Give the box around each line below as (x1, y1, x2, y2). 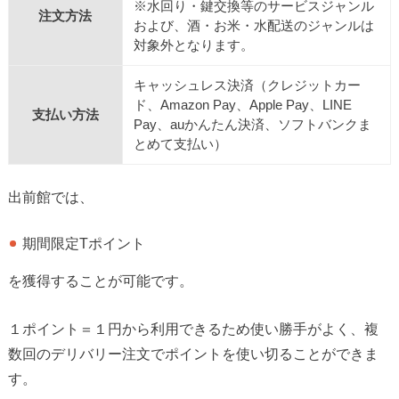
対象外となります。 (133, 37, 254, 53)
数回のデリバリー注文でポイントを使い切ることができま (7, 346, 379, 362)
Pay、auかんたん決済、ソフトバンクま (133, 117, 371, 132)
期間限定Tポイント (22, 235, 146, 251)
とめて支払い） (133, 136, 227, 151)
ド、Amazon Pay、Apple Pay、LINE (133, 97, 352, 112)
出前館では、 (7, 188, 94, 205)
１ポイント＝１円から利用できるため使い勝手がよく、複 (7, 321, 379, 338)
